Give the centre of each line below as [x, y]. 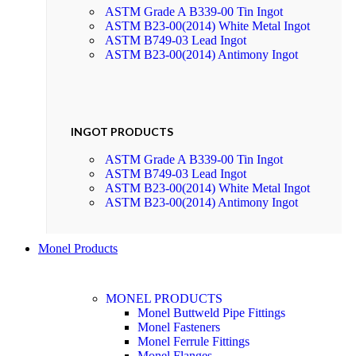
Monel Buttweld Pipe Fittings [211, 313]
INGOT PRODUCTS [122, 131]
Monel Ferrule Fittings [193, 342]
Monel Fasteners [179, 327]
